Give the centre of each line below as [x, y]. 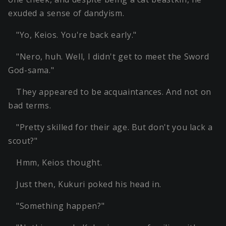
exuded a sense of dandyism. [66, 13]
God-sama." [31, 70]
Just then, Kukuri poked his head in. [89, 184]
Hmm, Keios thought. [59, 163]
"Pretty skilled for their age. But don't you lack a [115, 127]
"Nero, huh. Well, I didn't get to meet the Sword [113, 57]
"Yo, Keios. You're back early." [76, 35]
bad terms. [30, 106]
